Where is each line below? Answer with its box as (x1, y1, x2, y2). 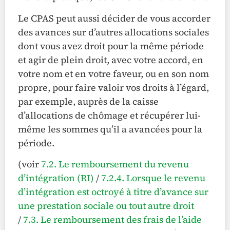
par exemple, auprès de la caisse (18, 94, 159, 108)
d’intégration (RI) (18, 171, 94, 185)
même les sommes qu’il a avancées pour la (18, 122, 202, 136)
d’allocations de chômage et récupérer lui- (18, 108, 201, 122)
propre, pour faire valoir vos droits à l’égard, (18, 81, 209, 94)
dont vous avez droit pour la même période (18, 39, 204, 52)
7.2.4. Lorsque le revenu (101, 171, 205, 185)
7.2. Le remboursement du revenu (41, 158, 189, 171)
